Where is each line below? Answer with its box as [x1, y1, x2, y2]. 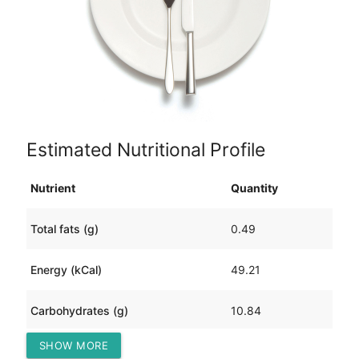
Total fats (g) [30, 222, 99, 236]
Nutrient [30, 181, 75, 196]
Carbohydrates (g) [30, 304, 128, 318]
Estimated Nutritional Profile [26, 138, 265, 161]
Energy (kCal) [30, 263, 102, 277]
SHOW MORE [38, 338, 109, 352]
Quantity [230, 181, 278, 196]
